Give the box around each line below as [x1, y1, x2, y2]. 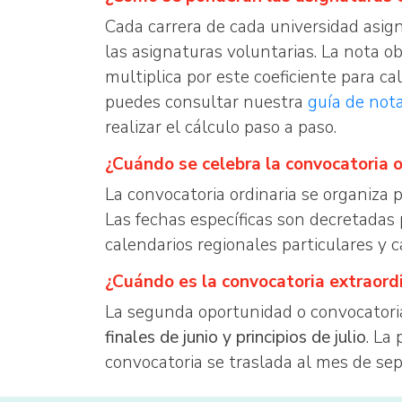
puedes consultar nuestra [105, 91, 308, 114]
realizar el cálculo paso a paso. [105, 116, 336, 139]
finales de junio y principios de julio [105, 326, 366, 349]
